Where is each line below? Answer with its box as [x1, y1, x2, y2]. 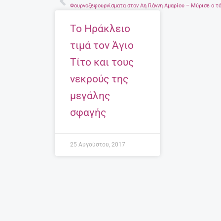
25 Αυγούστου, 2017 [70, 141, 125, 148]
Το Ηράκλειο [70, 23, 130, 35]
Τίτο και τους [70, 56, 134, 69]
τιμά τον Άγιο [70, 39, 134, 52]
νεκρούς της [70, 73, 128, 85]
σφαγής [70, 107, 106, 119]
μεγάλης [70, 90, 110, 102]
